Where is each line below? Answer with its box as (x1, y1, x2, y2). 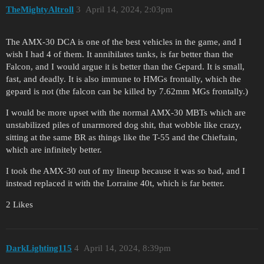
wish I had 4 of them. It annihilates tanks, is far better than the (6, 49, 233, 59)
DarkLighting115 (6, 243, 72, 253)
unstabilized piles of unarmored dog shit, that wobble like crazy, (6, 120, 242, 130)
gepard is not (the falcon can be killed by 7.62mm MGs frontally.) (6, 86, 248, 96)
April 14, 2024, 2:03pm (85, 4, 173, 14)
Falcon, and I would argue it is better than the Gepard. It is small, (6, 61, 245, 71)
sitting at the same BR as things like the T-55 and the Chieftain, (6, 132, 237, 142)
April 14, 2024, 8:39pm (83, 243, 171, 253)
